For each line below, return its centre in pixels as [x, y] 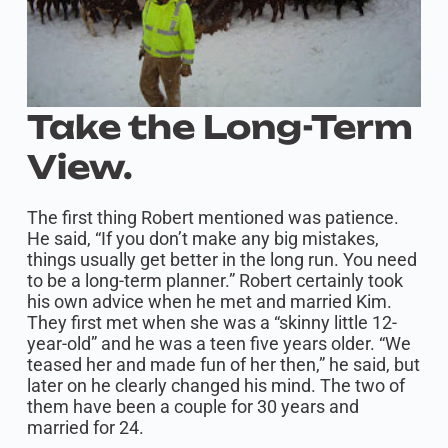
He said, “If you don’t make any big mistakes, [202, 238]
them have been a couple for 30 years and [192, 406]
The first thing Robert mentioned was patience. [212, 217]
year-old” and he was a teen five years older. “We [218, 343]
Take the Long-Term [219, 127]
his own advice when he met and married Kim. [209, 301]
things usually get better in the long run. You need [221, 259]
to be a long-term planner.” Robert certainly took [214, 280]
